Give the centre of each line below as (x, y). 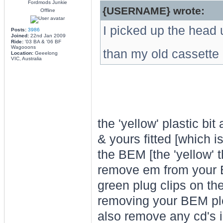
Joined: (20, 36)
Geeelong (45, 53)
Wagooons (23, 47)
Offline (48, 10)
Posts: (18, 30)
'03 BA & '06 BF (42, 42)
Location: (22, 53)
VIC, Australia (26, 58)
